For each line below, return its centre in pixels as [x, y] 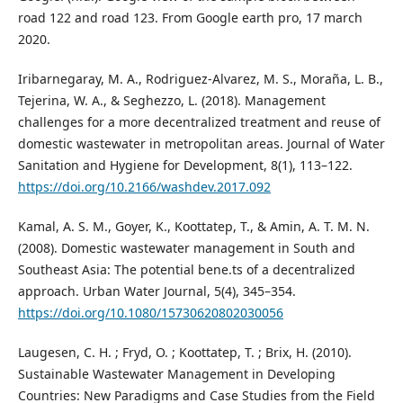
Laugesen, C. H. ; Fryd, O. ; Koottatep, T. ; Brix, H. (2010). [184, 353]
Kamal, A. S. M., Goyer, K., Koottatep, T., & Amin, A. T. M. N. [193, 227]
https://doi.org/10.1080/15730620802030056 [150, 313]
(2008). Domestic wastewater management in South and [186, 248]
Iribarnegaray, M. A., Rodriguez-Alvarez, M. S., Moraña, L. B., [200, 79]
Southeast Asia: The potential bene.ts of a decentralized [186, 270]
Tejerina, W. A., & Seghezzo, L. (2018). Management [171, 101]
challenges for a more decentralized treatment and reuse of [199, 122]
